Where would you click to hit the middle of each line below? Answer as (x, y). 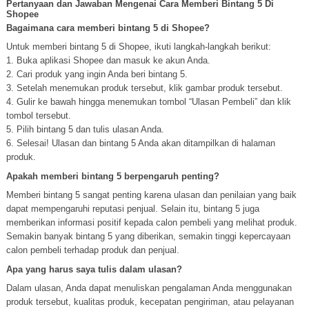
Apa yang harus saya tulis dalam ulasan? (94, 269)
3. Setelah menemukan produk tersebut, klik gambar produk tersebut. (144, 88)
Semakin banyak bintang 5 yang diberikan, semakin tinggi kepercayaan (148, 236)
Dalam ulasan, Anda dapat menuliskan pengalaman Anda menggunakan (149, 288)
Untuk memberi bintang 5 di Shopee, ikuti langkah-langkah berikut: (138, 47)
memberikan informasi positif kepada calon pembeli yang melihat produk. (151, 222)
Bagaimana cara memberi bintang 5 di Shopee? (108, 28)
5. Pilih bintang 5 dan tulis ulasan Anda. (85, 129)
